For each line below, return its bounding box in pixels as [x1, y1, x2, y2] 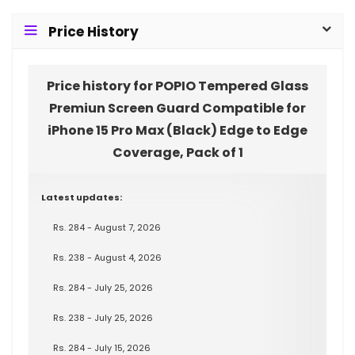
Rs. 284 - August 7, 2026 [53, 221, 161, 234]
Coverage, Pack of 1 [112, 143, 243, 162]
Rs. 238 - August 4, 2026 [53, 251, 162, 264]
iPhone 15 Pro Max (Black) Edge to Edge [48, 121, 307, 139]
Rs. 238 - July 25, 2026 [53, 311, 153, 324]
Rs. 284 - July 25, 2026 [53, 281, 153, 294]
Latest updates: [41, 191, 122, 204]
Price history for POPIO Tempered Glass [47, 77, 308, 95]
